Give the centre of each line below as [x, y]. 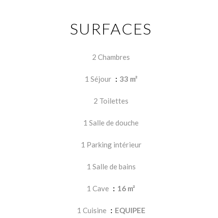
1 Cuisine [92, 210]
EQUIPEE [130, 210]
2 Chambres [111, 57]
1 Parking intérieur [111, 145]
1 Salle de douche [111, 123]
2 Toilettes [111, 101]
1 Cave [99, 188]
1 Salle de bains [111, 166]
